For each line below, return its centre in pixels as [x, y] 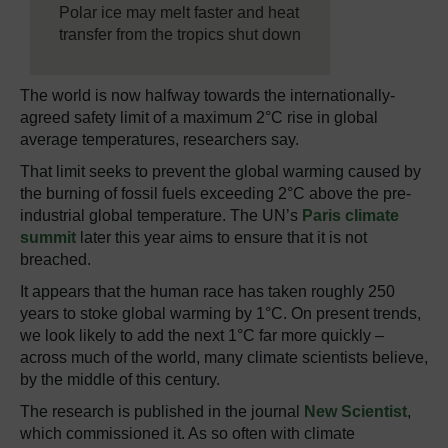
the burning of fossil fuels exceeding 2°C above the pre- [215, 193]
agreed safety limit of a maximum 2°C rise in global [199, 117]
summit [48, 237]
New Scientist [355, 411]
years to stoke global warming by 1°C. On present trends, [220, 313]
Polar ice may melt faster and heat [179, 12]
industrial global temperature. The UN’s [161, 215]
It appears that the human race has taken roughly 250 [207, 291]
